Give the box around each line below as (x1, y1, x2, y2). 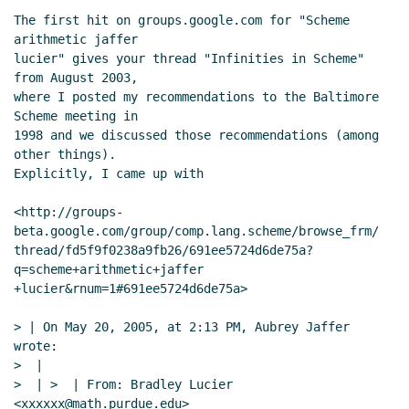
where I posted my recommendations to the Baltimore (14, 89, 379, 105)
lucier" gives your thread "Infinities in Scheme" (14, 51, 364, 67)
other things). (14, 147, 116, 163)
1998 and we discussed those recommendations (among (14, 128, 379, 143)
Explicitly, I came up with (14, 166, 204, 182)
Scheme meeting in (14, 109, 138, 124)
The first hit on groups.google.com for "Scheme (14, 13, 350, 28)
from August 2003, (14, 70, 138, 86)
